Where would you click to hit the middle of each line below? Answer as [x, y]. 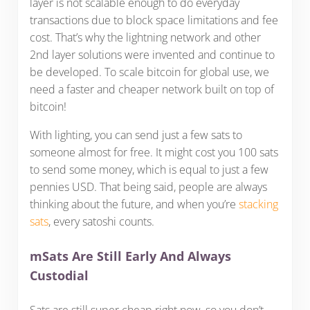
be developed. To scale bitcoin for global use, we [149, 72]
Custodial [59, 276]
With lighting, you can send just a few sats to [136, 135]
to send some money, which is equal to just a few [149, 169]
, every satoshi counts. [101, 221]
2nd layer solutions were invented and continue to [152, 54]
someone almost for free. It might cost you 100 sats [154, 152]
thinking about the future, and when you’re [134, 204]
